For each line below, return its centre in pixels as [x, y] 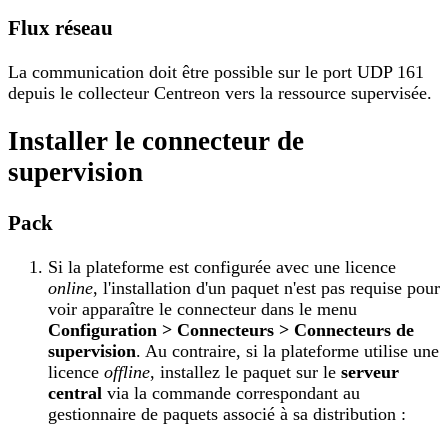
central [75, 392]
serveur [370, 371]
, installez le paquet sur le [245, 371]
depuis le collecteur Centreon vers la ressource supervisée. [220, 93]
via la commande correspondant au [231, 392]
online [70, 287]
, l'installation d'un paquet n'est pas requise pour [266, 287]
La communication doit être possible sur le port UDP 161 [216, 72]
